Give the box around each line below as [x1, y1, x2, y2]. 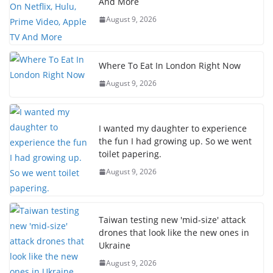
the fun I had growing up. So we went [99, 135, 252, 147]
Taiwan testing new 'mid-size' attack [99, 213, 246, 225]
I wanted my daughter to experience [99, 122, 247, 135]
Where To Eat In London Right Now [99, 60, 241, 72]
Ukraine [99, 239, 130, 251]
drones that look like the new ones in [99, 226, 249, 238]
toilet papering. [99, 148, 161, 160]
